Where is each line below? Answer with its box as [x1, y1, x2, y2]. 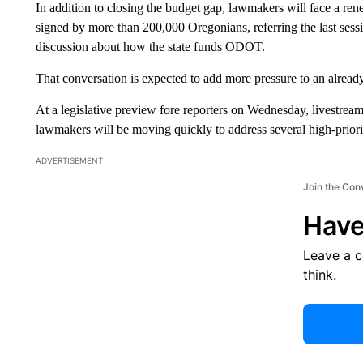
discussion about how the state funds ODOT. [35, 39, 265, 53]
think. [302, 266, 336, 283]
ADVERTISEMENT [35, 155, 103, 165]
